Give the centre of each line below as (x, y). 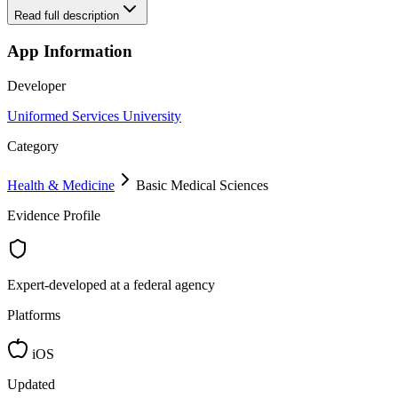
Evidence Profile (54, 215)
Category (33, 146)
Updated (31, 384)
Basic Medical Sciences (202, 185)
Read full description (67, 16)
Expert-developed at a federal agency (111, 284)
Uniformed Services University (94, 115)
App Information (70, 52)
